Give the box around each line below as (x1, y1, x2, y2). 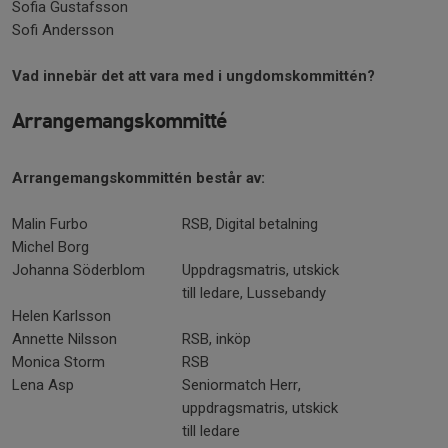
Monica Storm (12, 353, 105, 371)
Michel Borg (12, 238, 89, 256)
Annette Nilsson (12, 330, 117, 348)
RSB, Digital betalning (182, 215, 318, 233)
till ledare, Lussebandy (182, 284, 326, 302)
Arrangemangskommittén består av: (12, 169, 265, 187)
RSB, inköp (182, 330, 251, 348)
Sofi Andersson (12, 21, 114, 39)
